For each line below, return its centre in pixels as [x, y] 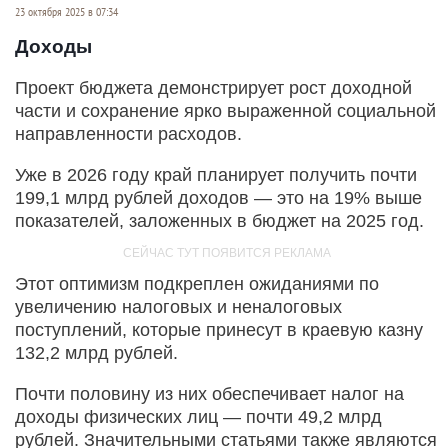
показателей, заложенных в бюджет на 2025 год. [219, 221]
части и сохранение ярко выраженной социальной [225, 111]
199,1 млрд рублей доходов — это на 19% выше [218, 198]
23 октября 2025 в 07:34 [66, 11]
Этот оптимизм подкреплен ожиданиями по [197, 284]
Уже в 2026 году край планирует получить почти [216, 175]
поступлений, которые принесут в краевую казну [219, 330]
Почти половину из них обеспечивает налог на [209, 394]
